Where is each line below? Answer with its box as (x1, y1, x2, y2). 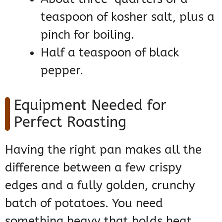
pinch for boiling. (41, 28, 134, 42)
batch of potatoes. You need (5, 196, 163, 211)
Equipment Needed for (14, 97, 166, 114)
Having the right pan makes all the (5, 143, 202, 157)
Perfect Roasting (14, 113, 126, 131)
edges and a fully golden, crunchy (5, 178, 195, 193)
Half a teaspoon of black (41, 46, 179, 60)
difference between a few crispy (5, 161, 182, 175)
